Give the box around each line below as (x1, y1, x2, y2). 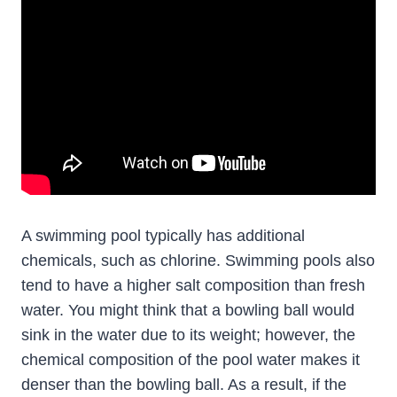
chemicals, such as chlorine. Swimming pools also (21, 252, 375, 270)
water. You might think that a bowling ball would (21, 301, 354, 320)
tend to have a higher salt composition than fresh (21, 276, 365, 295)
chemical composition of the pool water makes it (21, 351, 360, 370)
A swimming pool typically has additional (21, 227, 305, 245)
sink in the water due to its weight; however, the (21, 326, 355, 345)
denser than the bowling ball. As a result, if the (21, 376, 346, 394)
